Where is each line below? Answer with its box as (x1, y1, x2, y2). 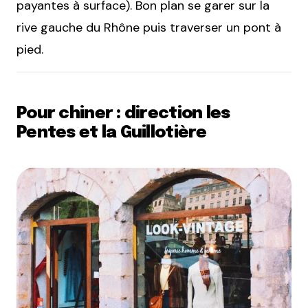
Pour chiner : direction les (16, 104, 230, 122)
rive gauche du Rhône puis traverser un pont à (16, 19, 281, 36)
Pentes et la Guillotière (16, 124, 207, 142)
